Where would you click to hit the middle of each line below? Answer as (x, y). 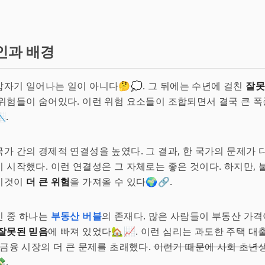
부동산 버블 (76, 216)
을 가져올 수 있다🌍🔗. (121, 182)
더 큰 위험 (48, 182)
